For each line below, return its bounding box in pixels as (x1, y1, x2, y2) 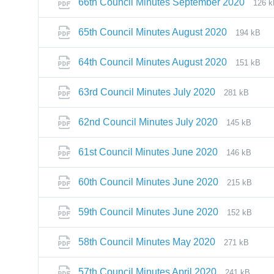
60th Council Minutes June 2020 (78, 177, 218, 187)
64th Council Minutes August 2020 (78, 57, 227, 67)
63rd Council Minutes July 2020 (78, 87, 215, 97)
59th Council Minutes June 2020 (78, 207, 218, 217)
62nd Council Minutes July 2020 (78, 117, 218, 127)
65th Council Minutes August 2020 (78, 27, 227, 37)
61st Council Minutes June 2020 (78, 147, 218, 157)
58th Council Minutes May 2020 (78, 237, 215, 247)
